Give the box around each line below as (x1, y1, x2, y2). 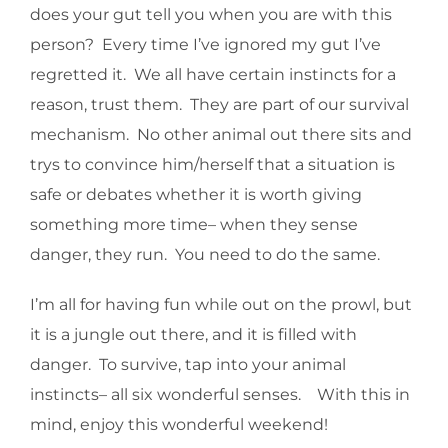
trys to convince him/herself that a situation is (30, 155, 395, 175)
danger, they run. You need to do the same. (30, 245, 380, 265)
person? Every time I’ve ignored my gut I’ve (30, 35, 381, 55)
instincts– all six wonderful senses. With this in (30, 385, 410, 405)
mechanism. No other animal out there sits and (30, 125, 412, 145)
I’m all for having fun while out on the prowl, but (30, 295, 412, 315)
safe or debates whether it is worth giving (30, 185, 362, 205)
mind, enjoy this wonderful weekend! (30, 415, 328, 435)
